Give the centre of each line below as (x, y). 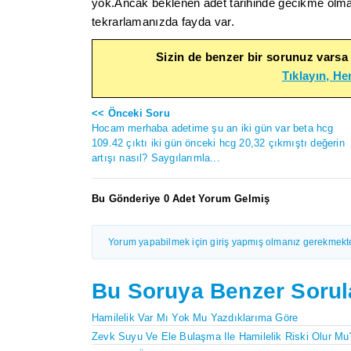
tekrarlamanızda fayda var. (163, 21)
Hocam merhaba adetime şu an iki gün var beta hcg (213, 128)
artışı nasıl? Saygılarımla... (156, 157)
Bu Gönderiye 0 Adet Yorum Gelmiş (181, 198)
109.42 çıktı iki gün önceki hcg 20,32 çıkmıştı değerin (218, 143)
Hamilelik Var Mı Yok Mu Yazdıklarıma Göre (195, 317)
